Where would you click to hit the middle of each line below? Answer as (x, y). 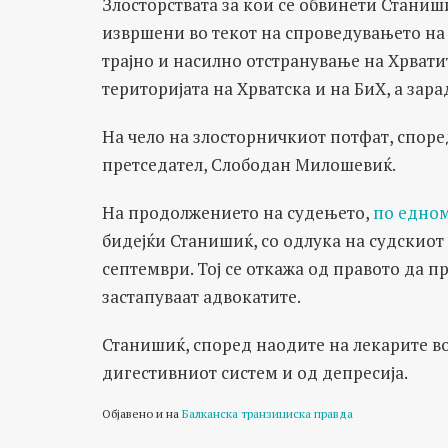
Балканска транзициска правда (267, 413)
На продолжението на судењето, (235, 212)
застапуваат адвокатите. (201, 296)
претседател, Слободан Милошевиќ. (249, 164)
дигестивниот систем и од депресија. (255, 372)
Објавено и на (142, 413)
